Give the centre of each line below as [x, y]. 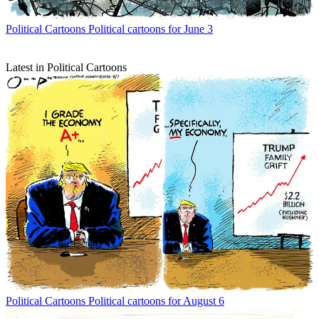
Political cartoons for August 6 [156, 300]
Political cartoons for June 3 [151, 29]
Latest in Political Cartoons [66, 68]
